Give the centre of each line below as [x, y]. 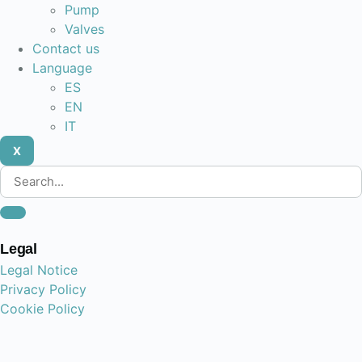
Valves [84, 29]
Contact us [66, 48]
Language [62, 68]
